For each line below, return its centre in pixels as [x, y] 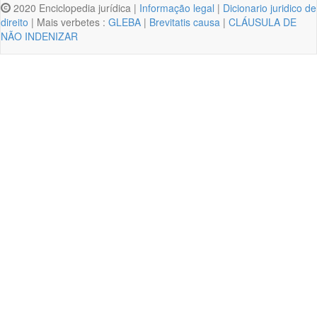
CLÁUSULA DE [263, 22]
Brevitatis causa [185, 22]
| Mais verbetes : [68, 22]
